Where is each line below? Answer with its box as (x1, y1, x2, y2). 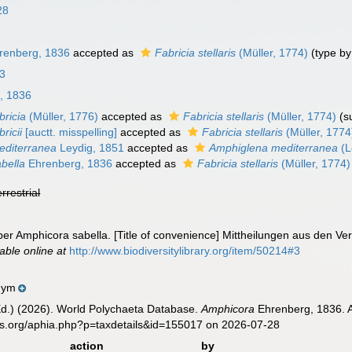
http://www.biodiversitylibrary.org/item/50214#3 (69, 244, 301, 257)
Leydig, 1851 (57, 141, 125, 154)
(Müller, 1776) (26, 110, 99, 123)
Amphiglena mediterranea (209, 141, 339, 154)
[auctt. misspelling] (22, 126, 118, 138)
